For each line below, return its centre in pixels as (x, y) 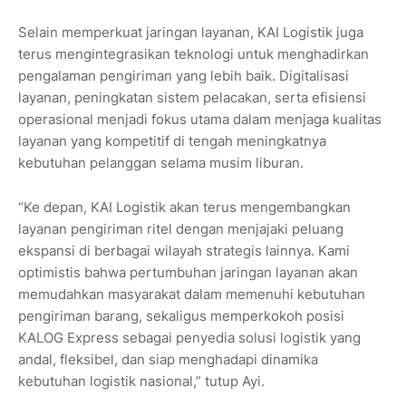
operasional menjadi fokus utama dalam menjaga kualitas (200, 120)
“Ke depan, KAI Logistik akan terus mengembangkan (184, 208)
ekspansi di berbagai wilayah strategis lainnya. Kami (184, 251)
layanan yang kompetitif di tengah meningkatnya (172, 141)
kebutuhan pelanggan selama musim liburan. (161, 163)
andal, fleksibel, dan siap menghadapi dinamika (168, 360)
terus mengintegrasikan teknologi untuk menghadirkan (193, 54)
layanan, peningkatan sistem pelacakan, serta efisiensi (192, 98)
